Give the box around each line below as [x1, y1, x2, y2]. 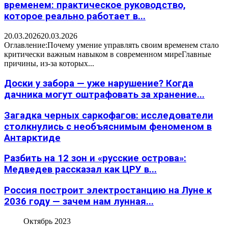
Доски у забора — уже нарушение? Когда [4, 77, 193, 89]
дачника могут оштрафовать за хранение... [4, 89, 205, 100]
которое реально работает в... [4, 11, 146, 22]
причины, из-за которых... [4, 59, 94, 68]
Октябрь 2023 [23, 216, 71, 225]
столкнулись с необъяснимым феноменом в [4, 121, 212, 132]
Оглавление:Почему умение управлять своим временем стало [4, 41, 219, 50]
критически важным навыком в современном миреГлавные [4, 50, 211, 59]
